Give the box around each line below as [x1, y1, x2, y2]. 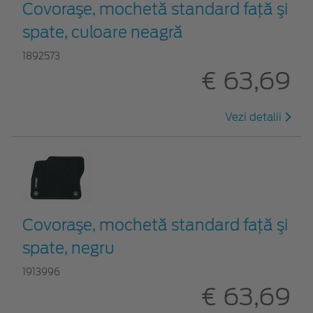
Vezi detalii [225, 110, 284, 124]
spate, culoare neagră [22, 22, 183, 41]
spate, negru [22, 238, 115, 257]
